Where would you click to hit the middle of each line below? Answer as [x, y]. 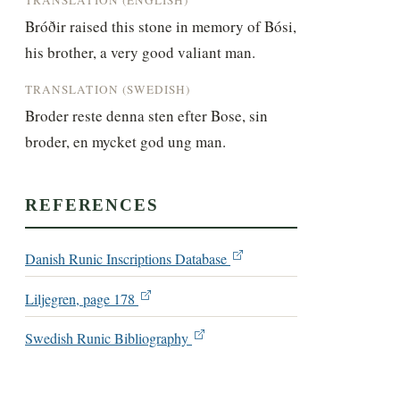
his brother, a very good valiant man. [141, 52]
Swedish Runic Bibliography [109, 338]
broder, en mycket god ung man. [126, 141]
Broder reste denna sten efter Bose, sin [147, 115]
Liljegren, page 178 [82, 299]
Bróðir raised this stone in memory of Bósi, [161, 26]
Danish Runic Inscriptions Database [128, 259]
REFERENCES [92, 205]
